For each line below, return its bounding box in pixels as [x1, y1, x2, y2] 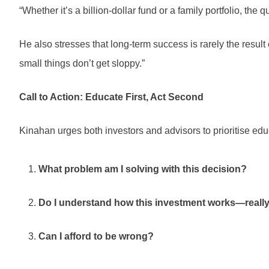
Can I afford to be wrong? [38, 231, 154, 242]
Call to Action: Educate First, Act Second [19, 92, 204, 103]
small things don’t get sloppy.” [19, 58, 145, 69]
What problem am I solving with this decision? [38, 164, 247, 175]
